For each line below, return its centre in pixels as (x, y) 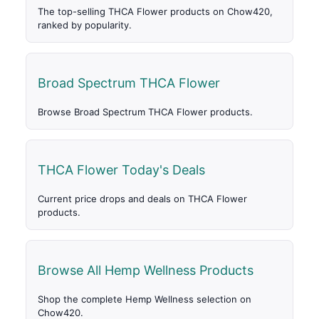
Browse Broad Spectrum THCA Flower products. (145, 112)
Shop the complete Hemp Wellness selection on (145, 299)
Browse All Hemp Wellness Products (146, 271)
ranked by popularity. (85, 25)
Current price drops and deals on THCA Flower (142, 199)
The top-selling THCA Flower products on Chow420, (155, 12)
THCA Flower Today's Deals (121, 170)
